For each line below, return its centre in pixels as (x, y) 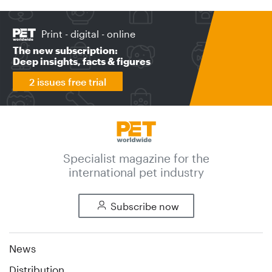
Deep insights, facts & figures (82, 61)
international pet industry (136, 172)
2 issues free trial (68, 82)
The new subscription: (66, 50)
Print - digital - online (89, 33)
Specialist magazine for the (136, 158)
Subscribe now (144, 206)
